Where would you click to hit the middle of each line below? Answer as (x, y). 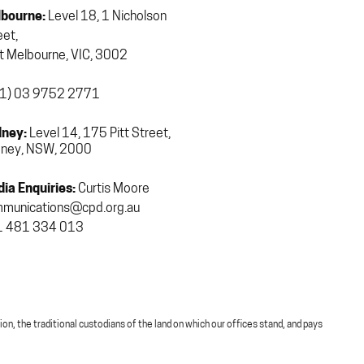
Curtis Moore (113, 189)
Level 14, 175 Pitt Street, (99, 134)
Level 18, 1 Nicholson (106, 17)
